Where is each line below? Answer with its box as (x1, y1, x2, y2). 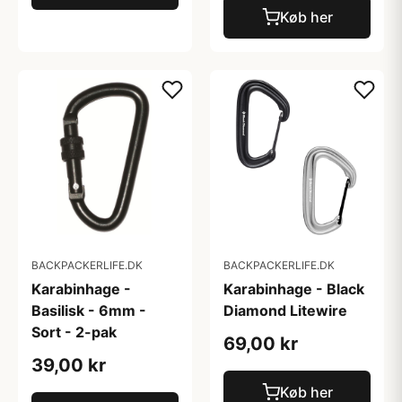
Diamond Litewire (223, 301, 347, 319)
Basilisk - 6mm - (31, 301, 146, 319)
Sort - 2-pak (31, 323, 117, 341)
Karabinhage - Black (223, 280, 364, 298)
